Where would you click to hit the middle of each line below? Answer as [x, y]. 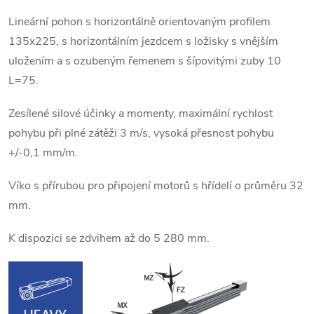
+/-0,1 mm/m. [43, 153]
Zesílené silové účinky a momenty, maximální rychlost [141, 114]
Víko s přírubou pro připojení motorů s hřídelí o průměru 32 [156, 186]
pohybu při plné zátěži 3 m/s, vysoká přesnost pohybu [141, 133]
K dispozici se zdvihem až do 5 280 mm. [109, 238]
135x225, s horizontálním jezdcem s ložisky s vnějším [143, 41]
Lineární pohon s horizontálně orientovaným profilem [139, 22]
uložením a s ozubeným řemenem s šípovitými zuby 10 [145, 61]
